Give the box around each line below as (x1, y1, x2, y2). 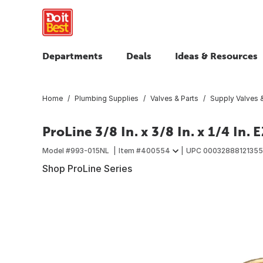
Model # (42, 146, 70, 155)
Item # (119, 146, 141, 155)
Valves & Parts (150, 93, 198, 103)
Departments (42, 50, 103, 61)
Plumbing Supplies (75, 93, 139, 103)
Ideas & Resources (175, 50, 258, 61)
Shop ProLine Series (42, 162, 132, 174)
